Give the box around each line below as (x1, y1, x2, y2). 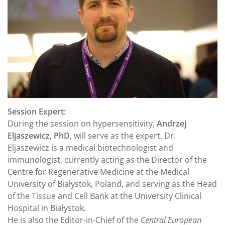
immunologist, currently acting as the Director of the (8, 154, 207, 166)
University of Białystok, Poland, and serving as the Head (8, 178, 217, 190)
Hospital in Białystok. (8, 202, 86, 214)
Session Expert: (8, 106, 66, 118)
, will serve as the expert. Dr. (70, 130, 176, 142)
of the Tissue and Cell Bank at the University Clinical (8, 190, 201, 202)
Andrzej (157, 118, 186, 130)
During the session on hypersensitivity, (8, 118, 157, 130)
